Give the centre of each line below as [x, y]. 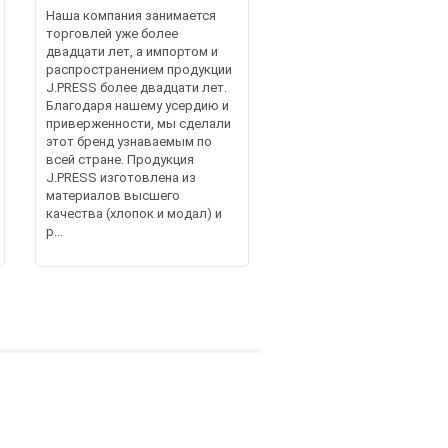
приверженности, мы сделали [138, 124]
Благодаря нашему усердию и [137, 106]
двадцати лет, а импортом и [131, 52]
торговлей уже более [111, 34]
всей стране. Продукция [119, 160]
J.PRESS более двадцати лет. [136, 88]
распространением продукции [138, 70]
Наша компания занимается [130, 16]
